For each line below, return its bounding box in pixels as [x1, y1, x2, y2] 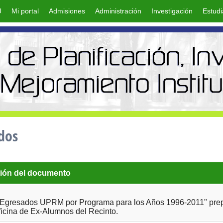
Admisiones [49, 7, 85, 15]
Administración [95, 7, 141, 15]
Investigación [151, 7, 193, 15]
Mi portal [11, 7, 39, 15]
